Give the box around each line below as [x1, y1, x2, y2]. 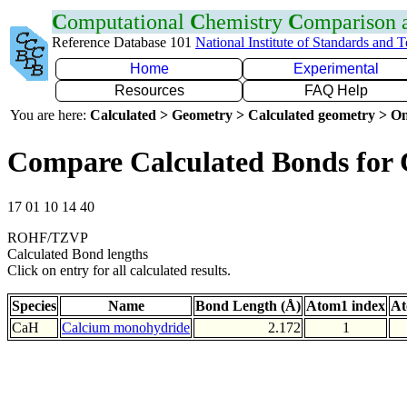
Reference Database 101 [52, 35, 195, 50]
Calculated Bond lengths [7, 245, 148, 262]
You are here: [10, 107, 90, 123]
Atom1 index [306, 297, 385, 313]
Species [12, 297, 56, 313]
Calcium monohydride [62, 319, 190, 335]
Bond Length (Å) [195, 297, 301, 313]
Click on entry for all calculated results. [7, 262, 231, 278]
